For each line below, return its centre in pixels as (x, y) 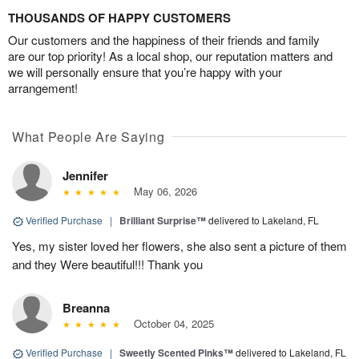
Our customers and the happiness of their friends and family (164, 40)
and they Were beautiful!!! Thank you (107, 264)
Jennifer (85, 176)
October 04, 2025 (170, 324)
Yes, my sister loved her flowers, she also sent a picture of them (179, 246)
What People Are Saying (89, 137)
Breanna (86, 308)
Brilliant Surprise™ (163, 221)
